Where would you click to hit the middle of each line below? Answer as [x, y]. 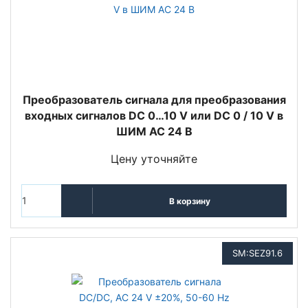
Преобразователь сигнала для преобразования [154, 100]
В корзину [189, 201]
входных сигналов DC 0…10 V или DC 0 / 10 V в [154, 115]
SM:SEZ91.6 [257, 253]
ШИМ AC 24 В [154, 131]
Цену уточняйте [154, 159]
